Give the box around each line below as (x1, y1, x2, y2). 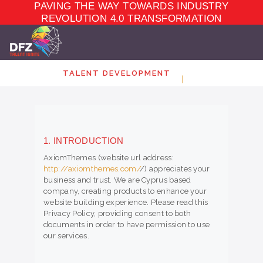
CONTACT (61, 95, 112, 106)
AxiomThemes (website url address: (43, 153, 174, 163)
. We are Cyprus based (110, 176, 191, 185)
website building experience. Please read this (43, 198, 208, 207)
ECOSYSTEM (61, 41, 125, 53)
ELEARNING (61, 30, 120, 42)
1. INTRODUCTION (43, 136, 124, 146)
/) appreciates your (139, 164, 210, 174)
